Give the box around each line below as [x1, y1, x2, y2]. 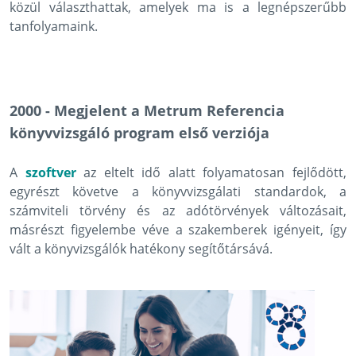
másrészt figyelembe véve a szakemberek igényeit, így [10, 221, 346, 239]
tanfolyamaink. [10, 17, 98, 36]
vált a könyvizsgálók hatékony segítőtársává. [10, 240, 273, 258]
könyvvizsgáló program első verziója [10, 123, 269, 143]
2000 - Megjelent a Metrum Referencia [10, 101, 284, 121]
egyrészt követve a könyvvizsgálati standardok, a [10, 183, 346, 201]
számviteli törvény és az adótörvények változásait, [10, 202, 346, 220]
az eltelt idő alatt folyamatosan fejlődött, [75, 164, 347, 182]
